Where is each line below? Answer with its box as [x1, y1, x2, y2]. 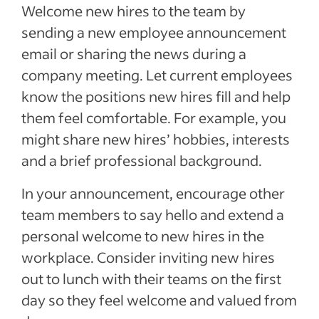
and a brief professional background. [21, 150, 262, 169]
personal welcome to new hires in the [21, 226, 264, 245]
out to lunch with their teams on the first [21, 268, 281, 288]
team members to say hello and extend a [21, 204, 284, 224]
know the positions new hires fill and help [21, 86, 291, 105]
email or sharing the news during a [21, 43, 246, 63]
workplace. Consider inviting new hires [21, 247, 275, 266]
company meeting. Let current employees [21, 65, 293, 84]
